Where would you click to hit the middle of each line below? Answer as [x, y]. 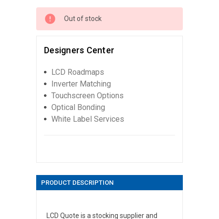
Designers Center [79, 50]
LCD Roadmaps [78, 72]
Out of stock [83, 18]
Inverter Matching [81, 84]
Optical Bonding [78, 107]
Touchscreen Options [88, 95]
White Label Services [88, 119]
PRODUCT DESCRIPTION [77, 182]
